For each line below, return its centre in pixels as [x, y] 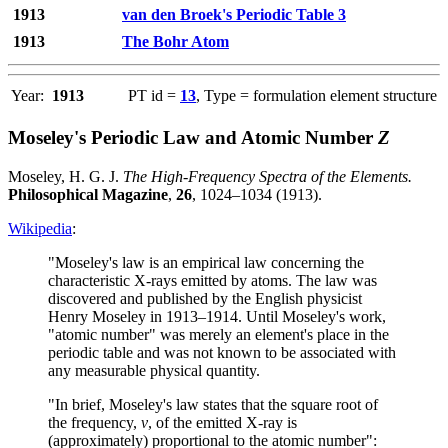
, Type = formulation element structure [316, 96]
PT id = [154, 96]
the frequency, [94, 422]
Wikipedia [40, 228]
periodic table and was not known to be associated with [222, 352]
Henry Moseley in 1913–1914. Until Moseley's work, [217, 316]
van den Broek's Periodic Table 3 [234, 15]
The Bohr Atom [175, 42]
